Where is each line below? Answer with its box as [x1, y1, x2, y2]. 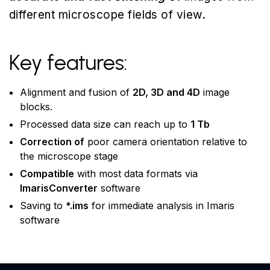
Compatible [20, 168, 74, 180]
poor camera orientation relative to [84, 136, 247, 148]
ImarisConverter [20, 182, 98, 194]
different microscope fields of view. [9, 8, 206, 22]
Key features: [9, 50, 128, 75]
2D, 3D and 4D [133, 86, 200, 98]
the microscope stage [20, 150, 118, 162]
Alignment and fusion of [20, 86, 133, 98]
